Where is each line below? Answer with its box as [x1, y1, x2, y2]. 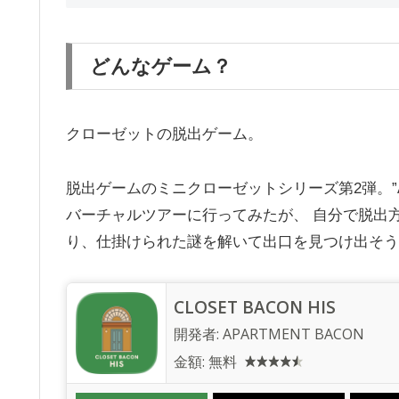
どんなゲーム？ [90, 54, 232, 77]
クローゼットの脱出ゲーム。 [66, 126, 263, 143]
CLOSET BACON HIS [174, 296, 336, 320]
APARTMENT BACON [223, 324, 364, 345]
